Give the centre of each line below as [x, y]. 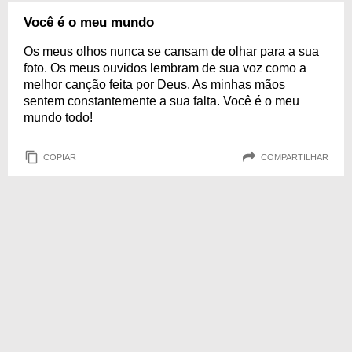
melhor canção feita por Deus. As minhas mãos [154, 84]
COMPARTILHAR [295, 157]
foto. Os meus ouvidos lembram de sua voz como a [165, 68]
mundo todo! [58, 117]
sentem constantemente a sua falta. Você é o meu [161, 101]
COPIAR [60, 157]
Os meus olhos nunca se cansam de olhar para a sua [171, 51]
